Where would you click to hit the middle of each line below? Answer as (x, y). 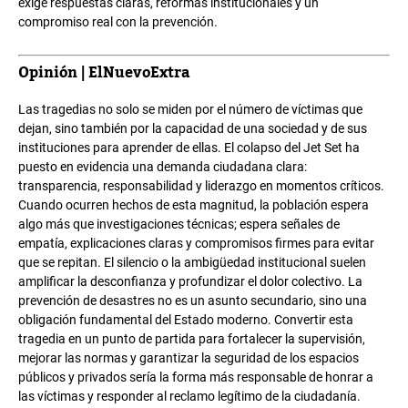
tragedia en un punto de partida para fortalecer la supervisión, (192, 339)
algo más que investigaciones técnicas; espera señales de (179, 224)
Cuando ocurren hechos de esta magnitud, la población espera (194, 205)
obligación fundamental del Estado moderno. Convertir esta (186, 320)
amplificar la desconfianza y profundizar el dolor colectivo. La (190, 281)
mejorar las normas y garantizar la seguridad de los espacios (189, 358)
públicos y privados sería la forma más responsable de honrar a (196, 377)
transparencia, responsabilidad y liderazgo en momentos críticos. (201, 186)
